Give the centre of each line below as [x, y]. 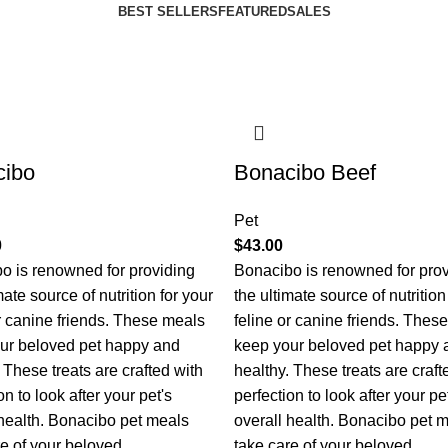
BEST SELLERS [167, 11]
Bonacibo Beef [305, 172]
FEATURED [252, 11]
